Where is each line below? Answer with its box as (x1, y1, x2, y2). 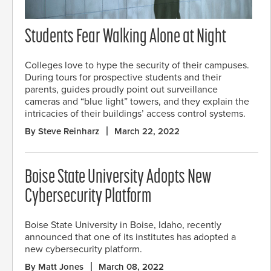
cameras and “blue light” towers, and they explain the (25, 96, 249, 108)
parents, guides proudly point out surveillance (25, 83, 218, 96)
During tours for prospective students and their (25, 71, 221, 84)
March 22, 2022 (114, 126, 180, 137)
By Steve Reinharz (25, 126, 99, 137)
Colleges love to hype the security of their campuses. (25, 59, 249, 72)
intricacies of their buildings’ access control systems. (25, 108, 246, 120)
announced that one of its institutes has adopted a (25, 231, 236, 244)
